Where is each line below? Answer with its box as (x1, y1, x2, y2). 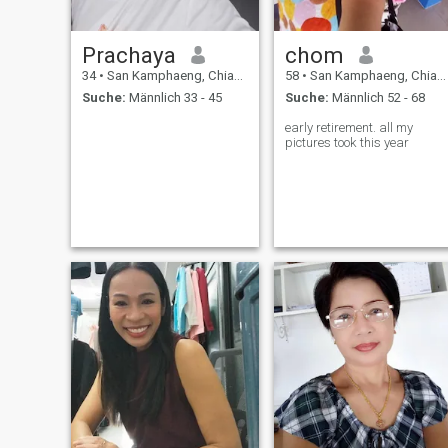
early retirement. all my (284, 120, 379, 136)
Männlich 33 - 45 (125, 90, 222, 106)
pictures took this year (284, 135, 409, 151)
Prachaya (81, 41, 176, 68)
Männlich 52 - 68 (328, 90, 425, 106)
